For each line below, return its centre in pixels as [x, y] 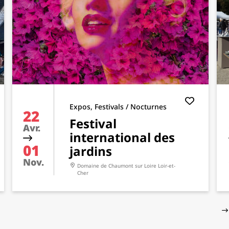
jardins [91, 151]
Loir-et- [167, 166]
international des [122, 137]
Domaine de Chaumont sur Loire [118, 166]
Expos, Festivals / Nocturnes [118, 107]
